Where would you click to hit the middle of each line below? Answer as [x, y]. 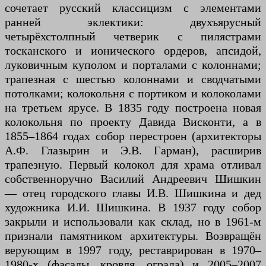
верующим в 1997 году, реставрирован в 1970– [133, 250]
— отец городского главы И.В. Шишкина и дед [133, 193]
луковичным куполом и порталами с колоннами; [133, 65]
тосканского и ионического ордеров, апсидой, [133, 50]
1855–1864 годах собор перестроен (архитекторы [133, 136]
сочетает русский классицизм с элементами [133, 8]
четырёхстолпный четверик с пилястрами [133, 36]
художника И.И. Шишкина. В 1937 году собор [133, 207]
